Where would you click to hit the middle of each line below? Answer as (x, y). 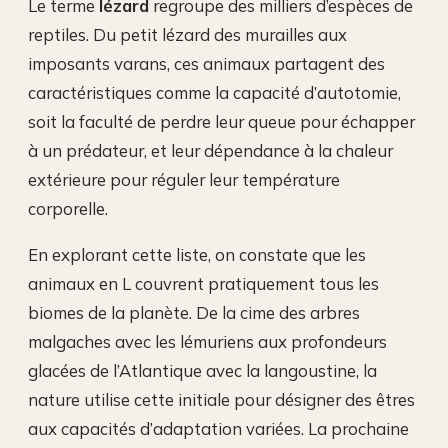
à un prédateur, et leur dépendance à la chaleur (210, 151)
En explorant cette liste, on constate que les (197, 254)
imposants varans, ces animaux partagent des (206, 64)
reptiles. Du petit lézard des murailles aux (187, 35)
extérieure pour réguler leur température (184, 180)
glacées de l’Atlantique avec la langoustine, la (202, 370)
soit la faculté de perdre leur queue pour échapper (221, 122)
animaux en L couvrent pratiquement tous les (203, 283)
